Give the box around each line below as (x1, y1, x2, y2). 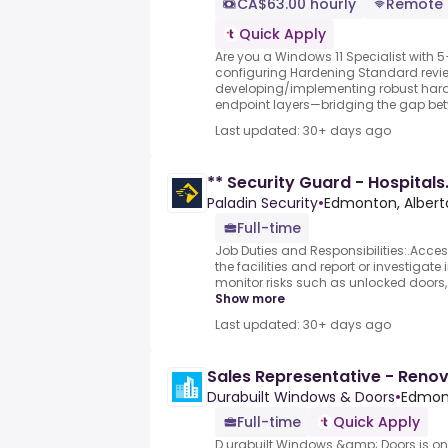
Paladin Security (207, 193, 318, 214)
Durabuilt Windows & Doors (207, 387, 395, 408)
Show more (215, 290, 285, 308)
